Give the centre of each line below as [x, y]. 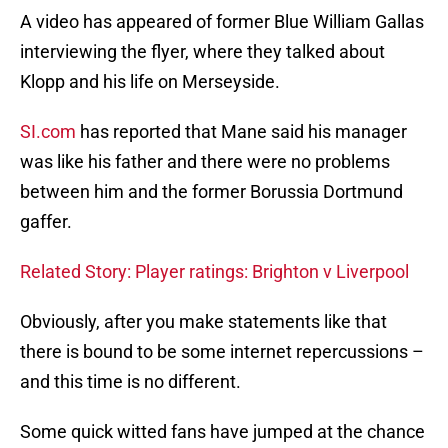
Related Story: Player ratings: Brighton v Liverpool [214, 272]
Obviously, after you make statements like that [203, 322]
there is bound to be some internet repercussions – [222, 352]
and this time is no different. [130, 382]
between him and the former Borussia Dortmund [211, 192]
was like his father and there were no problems [205, 162]
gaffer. [46, 222]
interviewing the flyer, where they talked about [202, 52]
